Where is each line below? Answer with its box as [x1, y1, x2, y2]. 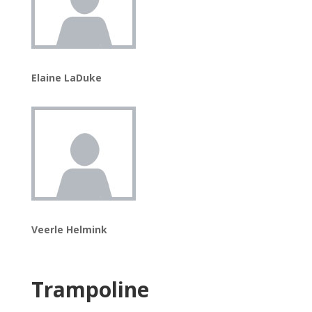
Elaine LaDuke [31, 71, 102, 84]
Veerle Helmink [31, 223, 107, 236]
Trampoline [31, 275, 149, 304]
